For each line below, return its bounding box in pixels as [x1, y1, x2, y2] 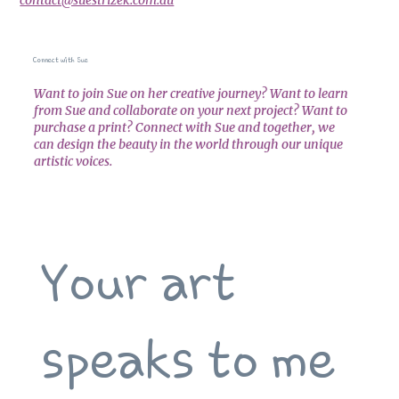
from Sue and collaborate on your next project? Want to [33, 102, 347, 118]
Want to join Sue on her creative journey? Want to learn [33, 85, 348, 102]
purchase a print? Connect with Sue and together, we [33, 118, 335, 135]
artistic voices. [33, 152, 112, 169]
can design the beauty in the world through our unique [33, 135, 343, 152]
